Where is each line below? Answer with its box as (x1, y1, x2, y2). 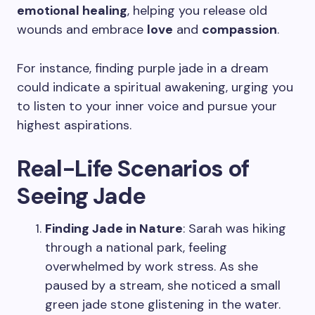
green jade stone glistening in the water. (45, 296, 281, 313)
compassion (202, 21, 277, 38)
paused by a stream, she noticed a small (45, 277, 281, 294)
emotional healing (17, 2, 127, 19)
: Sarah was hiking (183, 220, 286, 237)
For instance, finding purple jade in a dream (17, 60, 269, 77)
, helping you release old (127, 2, 267, 19)
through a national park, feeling (45, 239, 227, 256)
